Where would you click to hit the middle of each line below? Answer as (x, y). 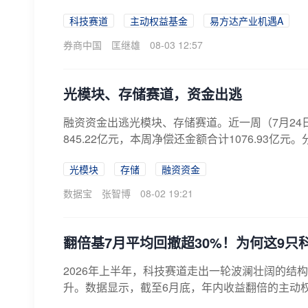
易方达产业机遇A (246, 21)
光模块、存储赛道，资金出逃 (153, 94)
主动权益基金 (159, 21)
